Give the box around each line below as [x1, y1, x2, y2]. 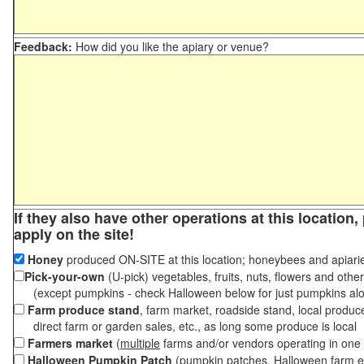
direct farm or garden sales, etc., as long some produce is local [14, 318, 360, 334]
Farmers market [28, 335, 113, 351]
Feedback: [14, 38, 72, 54]
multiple [120, 335, 160, 351]
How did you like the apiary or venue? [72, 38, 269, 54]
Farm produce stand [28, 301, 140, 318]
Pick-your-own [24, 268, 105, 284]
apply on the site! [14, 223, 134, 245]
